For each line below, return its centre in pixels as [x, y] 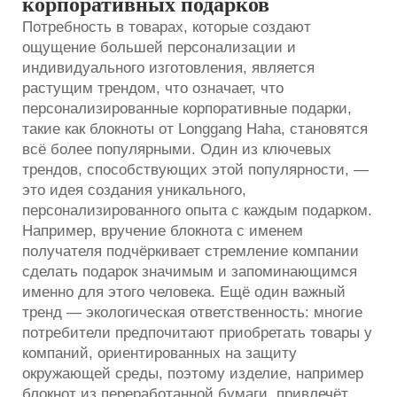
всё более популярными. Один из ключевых [177, 149]
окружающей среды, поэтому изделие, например [193, 373]
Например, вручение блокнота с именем [163, 230]
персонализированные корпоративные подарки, [187, 108]
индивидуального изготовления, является [168, 67]
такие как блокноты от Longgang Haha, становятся [195, 128]
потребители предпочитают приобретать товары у [197, 332]
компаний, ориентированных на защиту [160, 353]
